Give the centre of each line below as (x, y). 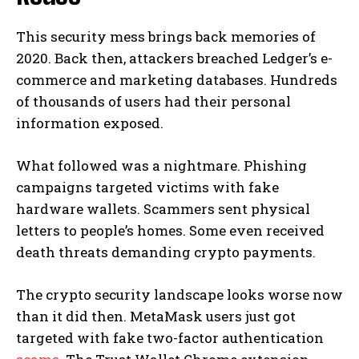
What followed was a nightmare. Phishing (161, 166)
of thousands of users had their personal (153, 102)
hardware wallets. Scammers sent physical (163, 209)
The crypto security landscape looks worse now (179, 295)
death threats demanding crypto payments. (166, 252)
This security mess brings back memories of (166, 37)
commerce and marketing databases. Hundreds (177, 80)
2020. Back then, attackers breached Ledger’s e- (174, 58)
